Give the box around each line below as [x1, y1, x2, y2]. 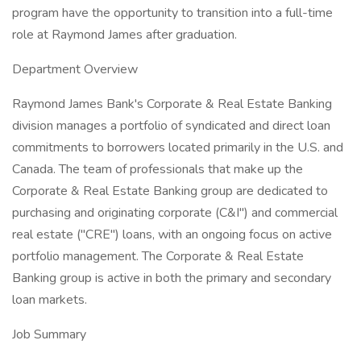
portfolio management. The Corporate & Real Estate [12, 247, 304, 265]
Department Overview [12, 60, 138, 78]
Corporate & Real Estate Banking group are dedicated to [12, 182, 328, 200]
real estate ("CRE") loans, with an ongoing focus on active [12, 226, 332, 243]
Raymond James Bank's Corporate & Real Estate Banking [12, 95, 332, 113]
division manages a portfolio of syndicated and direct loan [12, 117, 330, 135]
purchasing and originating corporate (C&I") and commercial [12, 204, 338, 222]
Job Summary [12, 326, 86, 343]
